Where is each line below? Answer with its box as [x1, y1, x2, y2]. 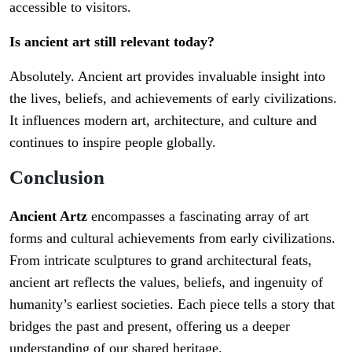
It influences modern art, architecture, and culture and [9, 112, 317, 129]
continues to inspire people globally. [9, 134, 216, 151]
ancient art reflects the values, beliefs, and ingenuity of [9, 274, 323, 291]
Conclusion [9, 167, 104, 189]
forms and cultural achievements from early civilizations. [9, 230, 335, 247]
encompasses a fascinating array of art [87, 208, 309, 225]
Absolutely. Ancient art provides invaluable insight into [9, 68, 325, 85]
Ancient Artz [9, 208, 87, 225]
